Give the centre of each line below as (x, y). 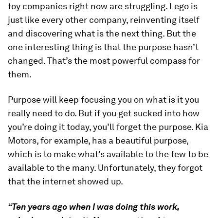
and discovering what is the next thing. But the (102, 34)
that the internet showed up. (65, 182)
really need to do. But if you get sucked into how (104, 113)
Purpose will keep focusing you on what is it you (103, 100)
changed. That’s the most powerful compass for (104, 61)
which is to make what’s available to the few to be (108, 154)
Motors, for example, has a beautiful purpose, (98, 141)
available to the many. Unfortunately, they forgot (105, 168)
